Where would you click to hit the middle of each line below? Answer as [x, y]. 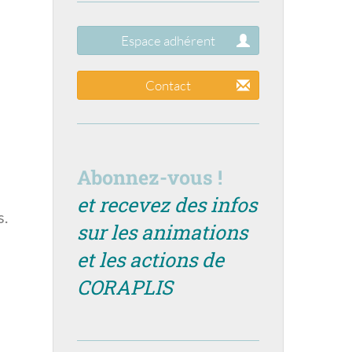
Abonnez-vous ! [149, 178]
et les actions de [150, 260]
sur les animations [162, 233]
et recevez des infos [167, 205]
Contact [168, 86]
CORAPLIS [125, 288]
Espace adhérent [168, 41]
